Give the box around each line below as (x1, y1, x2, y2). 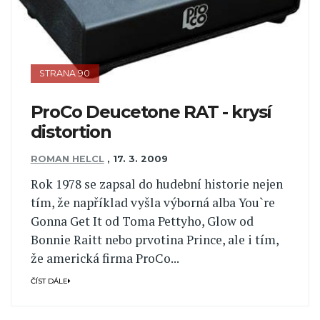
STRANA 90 (39, 68, 91, 79)
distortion (30, 121, 111, 143)
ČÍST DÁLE (30, 277, 68, 286)
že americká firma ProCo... (30, 249, 179, 266)
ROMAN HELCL (30, 154, 104, 165)
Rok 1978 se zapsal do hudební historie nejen (30, 175, 283, 192)
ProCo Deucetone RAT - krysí (30, 101, 272, 123)
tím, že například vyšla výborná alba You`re (30, 194, 275, 211)
